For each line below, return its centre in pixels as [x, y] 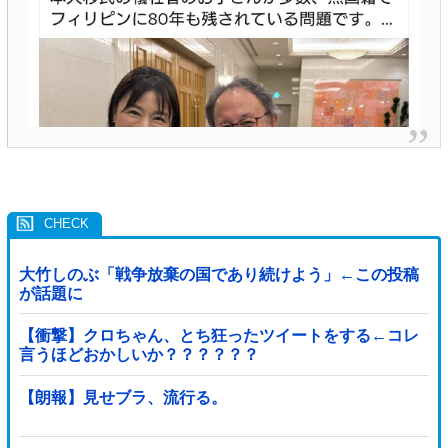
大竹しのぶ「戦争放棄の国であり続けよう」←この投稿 [218, 274]
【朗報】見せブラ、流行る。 [122, 397]
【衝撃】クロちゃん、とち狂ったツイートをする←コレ [218, 336]
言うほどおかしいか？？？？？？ [138, 355]
